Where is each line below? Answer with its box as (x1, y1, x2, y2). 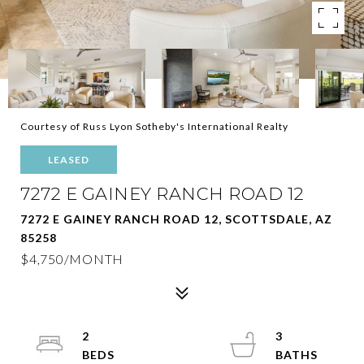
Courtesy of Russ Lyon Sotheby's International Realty (20, 120, 288, 132)
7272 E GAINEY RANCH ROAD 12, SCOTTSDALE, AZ (20, 212, 332, 226)
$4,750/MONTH (20, 251, 123, 266)
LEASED (48, 154, 89, 166)
